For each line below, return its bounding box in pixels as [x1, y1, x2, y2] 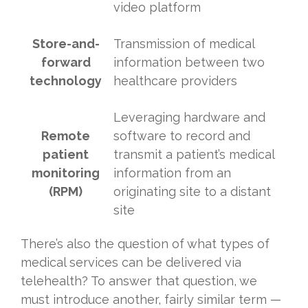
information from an [113, 166, 231, 181]
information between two [113, 55, 265, 70]
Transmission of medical [113, 36, 254, 52]
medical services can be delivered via [21, 255, 241, 270]
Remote [41, 129, 90, 144]
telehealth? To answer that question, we [21, 274, 257, 289]
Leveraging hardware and [113, 110, 265, 125]
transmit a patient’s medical [113, 147, 274, 162]
